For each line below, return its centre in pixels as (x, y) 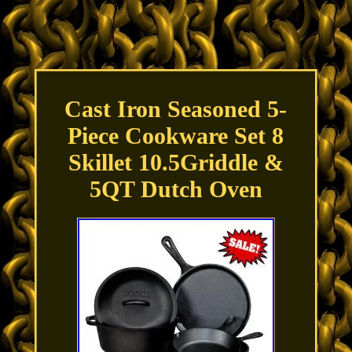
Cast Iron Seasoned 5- (176, 109)
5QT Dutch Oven (176, 189)
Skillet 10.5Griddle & (176, 163)
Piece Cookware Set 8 (176, 136)
